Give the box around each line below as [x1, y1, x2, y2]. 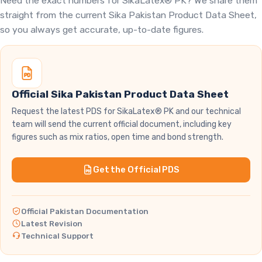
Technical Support [21, 231, 94, 240]
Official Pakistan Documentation [21, 206, 149, 216]
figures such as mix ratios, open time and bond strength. [12, 132, 224, 143]
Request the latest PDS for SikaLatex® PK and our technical [12, 106, 242, 117]
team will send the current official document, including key [12, 119, 232, 130]
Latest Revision [21, 219, 83, 228]
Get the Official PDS [92, 164, 180, 175]
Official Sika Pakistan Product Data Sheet [12, 88, 229, 101]
